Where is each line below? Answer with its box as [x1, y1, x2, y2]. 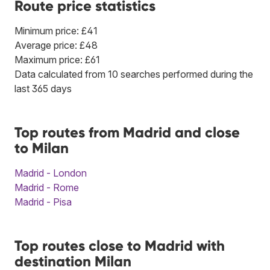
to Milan [14, 139, 69, 157]
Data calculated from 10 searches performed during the [14, 67, 253, 80]
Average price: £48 [14, 39, 98, 51]
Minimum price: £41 [14, 24, 98, 37]
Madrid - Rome [14, 181, 79, 193]
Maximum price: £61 [14, 53, 100, 66]
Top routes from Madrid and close [14, 123, 240, 141]
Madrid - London [14, 166, 87, 179]
